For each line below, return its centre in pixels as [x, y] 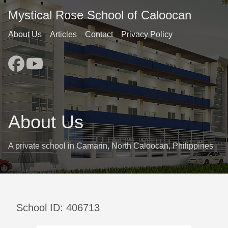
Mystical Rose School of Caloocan [100, 15]
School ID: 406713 [58, 208]
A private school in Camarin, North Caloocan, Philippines [111, 146]
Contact [99, 34]
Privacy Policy [147, 34]
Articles [63, 34]
